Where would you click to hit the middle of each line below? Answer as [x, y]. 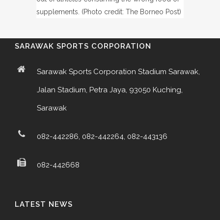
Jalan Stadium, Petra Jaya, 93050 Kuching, [110, 90]
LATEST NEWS [44, 204]
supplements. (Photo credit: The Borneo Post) [109, 12]
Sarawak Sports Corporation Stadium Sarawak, [118, 71]
